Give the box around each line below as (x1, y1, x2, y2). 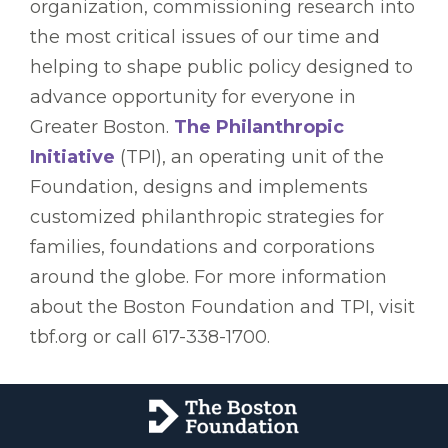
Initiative (30, 146, 115, 169)
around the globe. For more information (30, 266, 387, 289)
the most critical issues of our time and (30, 26, 380, 49)
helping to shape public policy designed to (30, 56, 413, 79)
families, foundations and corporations (30, 236, 375, 259)
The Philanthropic (174, 116, 344, 139)
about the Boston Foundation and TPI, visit (30, 296, 415, 319)
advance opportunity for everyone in (30, 86, 356, 109)
